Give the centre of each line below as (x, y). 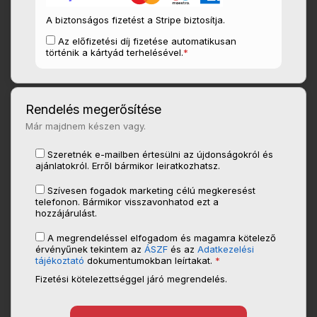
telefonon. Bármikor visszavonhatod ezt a (127, 202)
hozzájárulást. (67, 213)
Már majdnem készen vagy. (86, 126)
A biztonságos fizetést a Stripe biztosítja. (136, 20)
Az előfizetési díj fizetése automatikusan (148, 41)
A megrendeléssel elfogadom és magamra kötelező (162, 238)
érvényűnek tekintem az (90, 249)
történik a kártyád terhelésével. (115, 53)
